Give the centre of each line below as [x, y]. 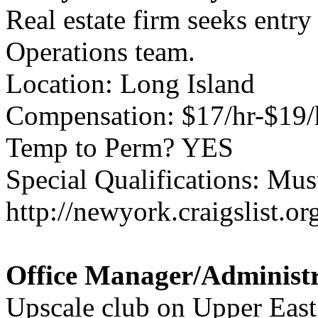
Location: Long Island [130, 83]
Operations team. [100, 51]
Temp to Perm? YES [120, 147]
